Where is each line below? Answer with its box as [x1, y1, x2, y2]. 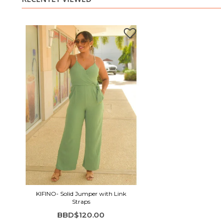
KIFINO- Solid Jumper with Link [36, 189, 126, 197]
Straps [72, 197, 90, 205]
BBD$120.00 [57, 210, 105, 220]
